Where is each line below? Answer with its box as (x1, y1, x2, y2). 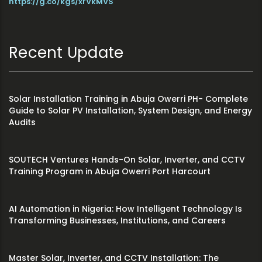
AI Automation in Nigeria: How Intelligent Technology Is (9, 203, 242, 215)
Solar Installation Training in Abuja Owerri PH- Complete (9, 93, 248, 105)
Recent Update (9, 42, 124, 64)
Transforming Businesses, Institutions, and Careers (9, 215, 226, 227)
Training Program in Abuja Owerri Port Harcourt (9, 166, 211, 178)
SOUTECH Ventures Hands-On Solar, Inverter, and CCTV (9, 154, 245, 166)
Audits (9, 116, 36, 129)
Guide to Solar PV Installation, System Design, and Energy (9, 105, 252, 117)
